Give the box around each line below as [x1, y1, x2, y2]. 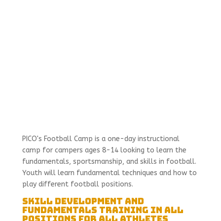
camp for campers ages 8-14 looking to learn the [22, 146, 186, 154]
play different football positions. [22, 180, 133, 188]
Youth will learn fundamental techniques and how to [22, 169, 197, 177]
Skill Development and [22, 195, 144, 207]
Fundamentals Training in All [22, 204, 184, 216]
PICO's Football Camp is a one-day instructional [22, 135, 180, 143]
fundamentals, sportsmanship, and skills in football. [22, 157, 196, 166]
